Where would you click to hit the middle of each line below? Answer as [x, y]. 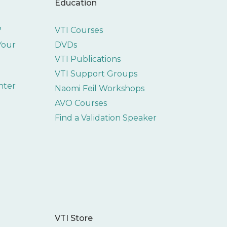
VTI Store [73, 218]
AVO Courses [81, 103]
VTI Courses [79, 30]
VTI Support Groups [96, 74]
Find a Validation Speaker [105, 118]
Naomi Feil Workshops [99, 88]
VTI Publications [87, 59]
